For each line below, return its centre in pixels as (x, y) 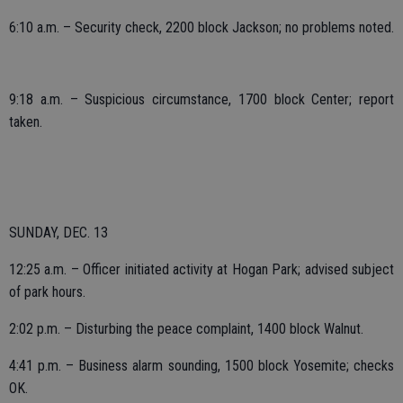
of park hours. (47, 292)
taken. (26, 122)
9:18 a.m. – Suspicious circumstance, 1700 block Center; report (201, 99)
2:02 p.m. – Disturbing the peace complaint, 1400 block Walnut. (186, 329)
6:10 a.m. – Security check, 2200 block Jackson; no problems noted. (201, 27)
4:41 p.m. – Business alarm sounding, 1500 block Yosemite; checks (201, 366)
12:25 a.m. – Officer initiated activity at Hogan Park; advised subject (201, 269)
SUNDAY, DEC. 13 (58, 233)
